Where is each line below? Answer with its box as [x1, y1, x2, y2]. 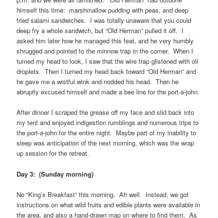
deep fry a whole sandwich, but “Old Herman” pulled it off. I [17, 26, 184, 36]
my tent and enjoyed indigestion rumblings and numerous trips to [17, 118, 199, 127]
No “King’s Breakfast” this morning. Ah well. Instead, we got [17, 189, 189, 199]
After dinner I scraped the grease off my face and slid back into [17, 108, 195, 117]
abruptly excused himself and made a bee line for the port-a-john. [17, 87, 200, 97]
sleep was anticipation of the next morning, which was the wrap [17, 138, 195, 148]
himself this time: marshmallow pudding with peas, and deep [17, 5, 189, 15]
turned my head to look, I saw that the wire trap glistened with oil [17, 56, 199, 66]
